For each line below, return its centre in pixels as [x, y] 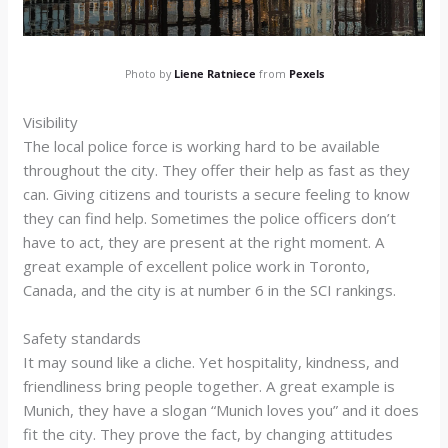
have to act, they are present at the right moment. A [204, 241]
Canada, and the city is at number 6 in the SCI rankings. [210, 289]
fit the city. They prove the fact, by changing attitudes [208, 433]
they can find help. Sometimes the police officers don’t [210, 217]
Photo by [149, 73]
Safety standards [82, 337]
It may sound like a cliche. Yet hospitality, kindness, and [211, 361]
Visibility [51, 121]
